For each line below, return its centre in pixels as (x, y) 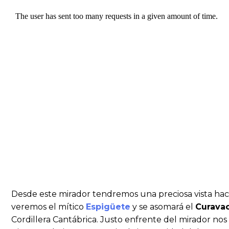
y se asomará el (164, 207)
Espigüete (108, 207)
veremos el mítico (49, 207)
